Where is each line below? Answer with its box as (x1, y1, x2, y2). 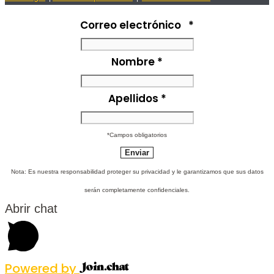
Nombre (111, 54, 157, 70)
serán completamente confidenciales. (84, 187, 190, 194)
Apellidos (108, 91, 161, 106)
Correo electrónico (80, 18, 188, 33)
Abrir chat (5, 202, 57, 216)
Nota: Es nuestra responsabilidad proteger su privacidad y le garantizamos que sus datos (10, 168, 264, 176)
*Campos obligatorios (107, 131, 167, 139)
